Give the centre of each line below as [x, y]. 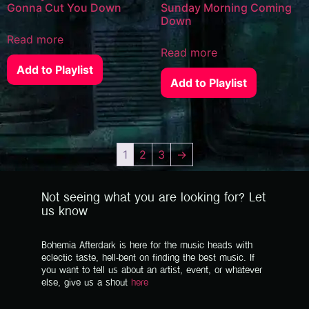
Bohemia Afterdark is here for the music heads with [147, 246]
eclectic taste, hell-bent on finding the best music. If [148, 258]
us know [64, 212]
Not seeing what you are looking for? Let [153, 198]
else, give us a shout [86, 283]
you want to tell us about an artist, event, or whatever [152, 270]
